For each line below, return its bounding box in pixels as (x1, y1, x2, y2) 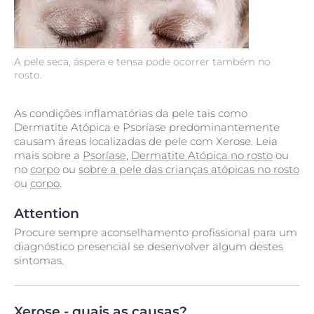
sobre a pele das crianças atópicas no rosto (78, 163, 299, 176)
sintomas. (14, 254, 64, 267)
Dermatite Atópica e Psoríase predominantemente (14, 121, 280, 134)
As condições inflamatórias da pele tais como (14, 107, 247, 120)
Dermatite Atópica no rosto (131, 149, 273, 162)
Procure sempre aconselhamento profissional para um (14, 226, 297, 239)
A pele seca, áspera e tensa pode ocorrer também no (14, 55, 271, 68)
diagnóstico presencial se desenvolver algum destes (14, 240, 283, 253)
